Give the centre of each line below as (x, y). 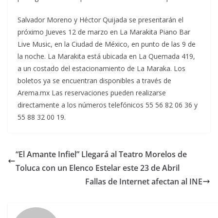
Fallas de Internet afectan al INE (144, 182)
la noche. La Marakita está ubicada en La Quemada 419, (106, 56)
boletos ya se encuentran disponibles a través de (94, 81)
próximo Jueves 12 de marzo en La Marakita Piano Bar (104, 32)
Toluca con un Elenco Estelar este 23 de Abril (98, 168)
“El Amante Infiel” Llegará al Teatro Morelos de (101, 154)
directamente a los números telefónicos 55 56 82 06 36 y (108, 105)
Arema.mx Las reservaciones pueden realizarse (92, 93)
